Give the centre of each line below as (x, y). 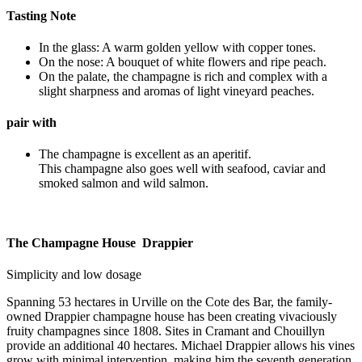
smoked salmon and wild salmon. (124, 183)
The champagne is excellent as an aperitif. (145, 154)
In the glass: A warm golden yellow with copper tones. (177, 47)
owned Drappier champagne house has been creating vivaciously (172, 316)
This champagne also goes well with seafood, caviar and (182, 169)
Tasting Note (41, 15)
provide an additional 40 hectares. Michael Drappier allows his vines (181, 345)
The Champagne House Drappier (100, 242)
